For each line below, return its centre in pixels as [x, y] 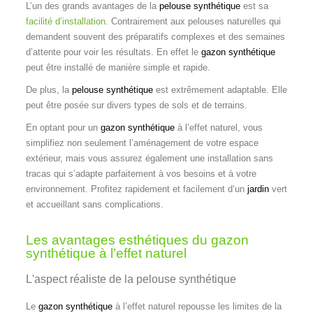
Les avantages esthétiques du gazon [137, 240]
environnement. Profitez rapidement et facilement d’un [136, 189]
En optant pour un [63, 127]
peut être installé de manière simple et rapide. [119, 67]
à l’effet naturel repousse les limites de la [197, 306]
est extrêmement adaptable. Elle [220, 89]
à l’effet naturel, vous [218, 127]
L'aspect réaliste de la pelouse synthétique [131, 279]
